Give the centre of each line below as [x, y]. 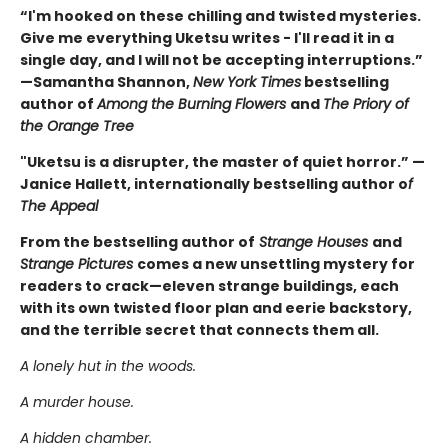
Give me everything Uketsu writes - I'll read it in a [207, 37]
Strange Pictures [78, 263]
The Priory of [366, 103]
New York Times [247, 81]
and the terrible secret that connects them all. [199, 329]
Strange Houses [313, 241]
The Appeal [59, 205]
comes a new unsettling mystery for [276, 263]
